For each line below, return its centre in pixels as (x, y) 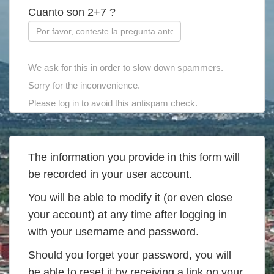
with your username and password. (113, 232)
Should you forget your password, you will (130, 255)
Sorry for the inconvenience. (84, 85)
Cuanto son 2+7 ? (72, 12)
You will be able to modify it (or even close (130, 198)
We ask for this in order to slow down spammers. (126, 68)
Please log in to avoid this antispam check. (113, 103)
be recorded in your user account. (110, 174)
